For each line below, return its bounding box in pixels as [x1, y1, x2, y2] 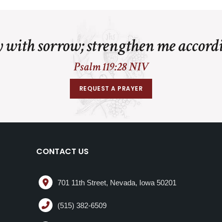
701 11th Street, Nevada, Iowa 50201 [57, 178, 176, 187]
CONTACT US [36, 146, 89, 158]
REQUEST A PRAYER [79, 84, 143, 93]
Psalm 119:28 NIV [74, 59, 148, 74]
